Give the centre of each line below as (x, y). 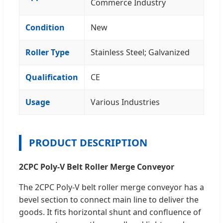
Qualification (52, 77)
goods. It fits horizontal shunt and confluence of (110, 212)
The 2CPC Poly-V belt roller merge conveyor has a (111, 187)
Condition (45, 27)
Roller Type (47, 52)
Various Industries (125, 102)
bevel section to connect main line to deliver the (109, 199)
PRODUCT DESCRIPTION (88, 142)
